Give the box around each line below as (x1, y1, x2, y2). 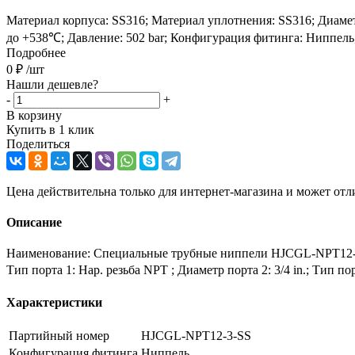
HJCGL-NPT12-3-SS (141, 328, 251, 342)
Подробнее (6, 45, 66, 59)
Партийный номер (9, 328, 109, 342)
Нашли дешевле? (6, 77, 98, 91)
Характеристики (6, 295, 102, 309)
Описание (6, 216, 62, 230)
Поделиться (6, 136, 70, 151)
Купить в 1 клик (6, 122, 94, 136)
